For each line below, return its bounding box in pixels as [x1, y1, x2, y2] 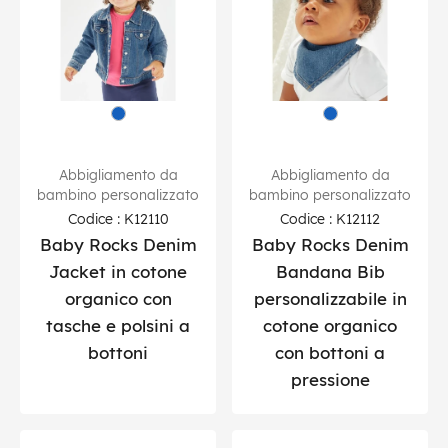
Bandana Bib [275, 260, 385, 282]
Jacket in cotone [49, 260, 187, 282]
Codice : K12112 [280, 209, 380, 227]
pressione [290, 368, 370, 390]
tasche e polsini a [46, 314, 190, 336]
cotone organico [263, 314, 397, 336]
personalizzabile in [253, 287, 407, 309]
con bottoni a [275, 341, 385, 363]
